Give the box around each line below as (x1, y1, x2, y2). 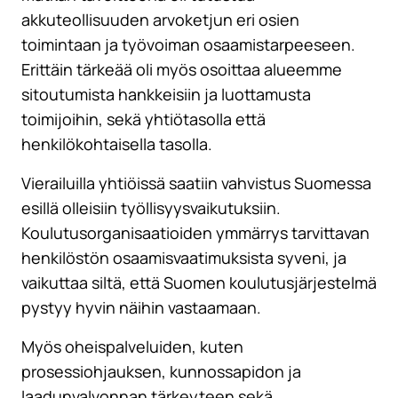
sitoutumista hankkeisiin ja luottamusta (21, 84, 311, 106)
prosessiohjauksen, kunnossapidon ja (21, 361, 301, 383)
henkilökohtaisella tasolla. (21, 133, 212, 155)
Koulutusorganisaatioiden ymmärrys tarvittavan (21, 222, 370, 244)
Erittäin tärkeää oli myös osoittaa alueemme (21, 59, 342, 81)
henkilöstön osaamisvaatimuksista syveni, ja (21, 247, 346, 269)
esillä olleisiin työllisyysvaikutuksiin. (21, 197, 281, 219)
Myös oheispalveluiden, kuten (21, 336, 243, 358)
